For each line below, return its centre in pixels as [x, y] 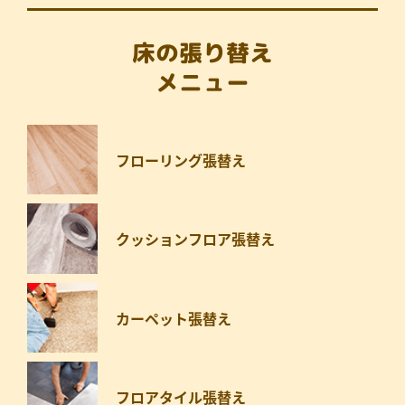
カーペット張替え [173, 318]
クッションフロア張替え [195, 239]
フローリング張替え [180, 160]
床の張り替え [202, 53]
